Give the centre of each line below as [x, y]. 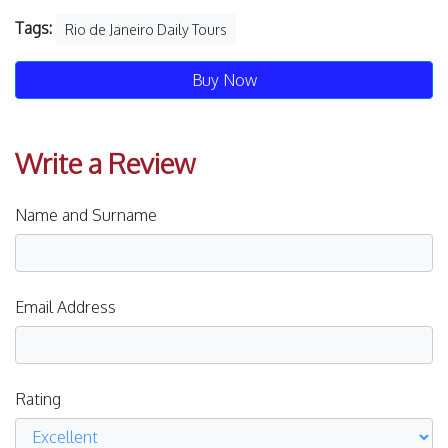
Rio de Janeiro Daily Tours [146, 30]
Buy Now [224, 80]
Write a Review [105, 163]
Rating [38, 399]
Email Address [65, 307]
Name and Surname [86, 215]
